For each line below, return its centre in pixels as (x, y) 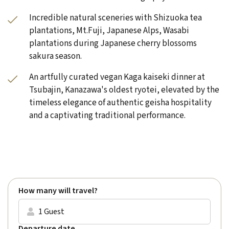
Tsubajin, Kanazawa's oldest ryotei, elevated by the (124, 90)
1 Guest (51, 212)
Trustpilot (152, 162)
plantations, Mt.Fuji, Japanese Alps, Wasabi (109, 31)
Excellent (97, 162)
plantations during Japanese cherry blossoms (113, 44)
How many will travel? (58, 191)
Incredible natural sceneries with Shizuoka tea (116, 18)
